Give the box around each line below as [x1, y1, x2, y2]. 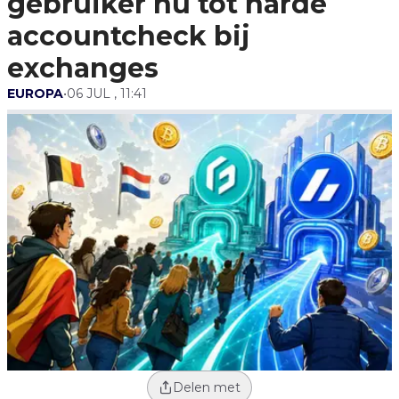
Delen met [173, 379, 240, 395]
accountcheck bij [7, 20, 250, 53]
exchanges [7, 52, 159, 85]
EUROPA [7, 85, 63, 102]
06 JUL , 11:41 [67, 85, 147, 102]
